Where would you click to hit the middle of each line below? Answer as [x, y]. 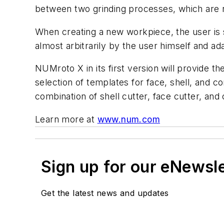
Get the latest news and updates [105, 193]
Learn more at [66, 119]
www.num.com [129, 119]
